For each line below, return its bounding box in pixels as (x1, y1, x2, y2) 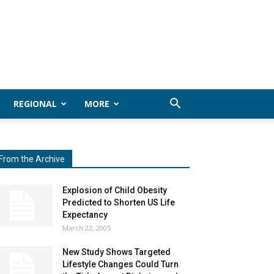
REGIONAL (13, 98, 57, 109)
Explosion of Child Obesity (62, 185, 167, 195)
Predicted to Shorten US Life (62, 198, 175, 207)
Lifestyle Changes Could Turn (62, 259, 179, 269)
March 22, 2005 (62, 223, 111, 232)
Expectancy (62, 210, 108, 220)
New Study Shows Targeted (62, 247, 171, 257)
